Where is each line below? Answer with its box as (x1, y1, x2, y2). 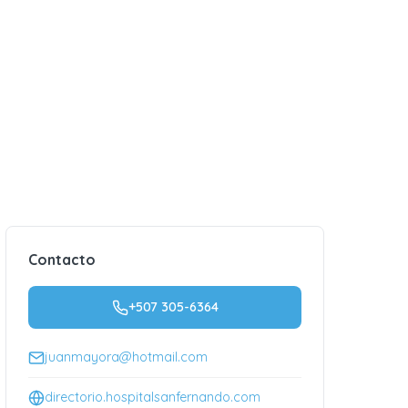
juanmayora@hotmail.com (45, 349, 208, 365)
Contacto (28, 250, 96, 269)
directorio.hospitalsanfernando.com (45, 389, 260, 405)
